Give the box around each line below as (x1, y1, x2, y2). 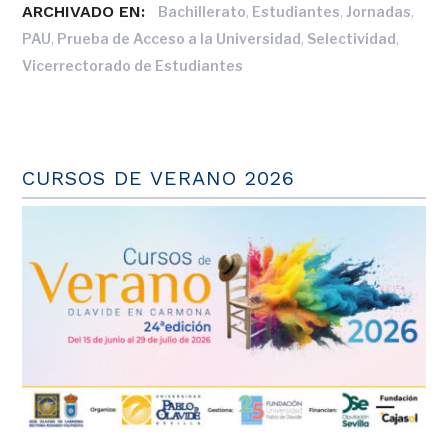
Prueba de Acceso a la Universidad (57, 30, 302, 47)
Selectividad (307, 30, 397, 47)
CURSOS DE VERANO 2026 (22, 166, 296, 190)
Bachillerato (158, 3, 247, 20)
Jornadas (346, 3, 412, 20)
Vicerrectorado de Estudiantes (22, 57, 244, 74)
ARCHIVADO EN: (22, 2, 146, 21)
